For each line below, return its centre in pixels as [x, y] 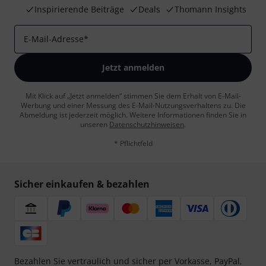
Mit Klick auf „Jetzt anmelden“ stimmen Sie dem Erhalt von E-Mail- [133, 96]
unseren [95, 124]
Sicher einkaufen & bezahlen [82, 184]
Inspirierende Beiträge [79, 9]
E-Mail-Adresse [54, 39]
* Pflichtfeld [133, 143]
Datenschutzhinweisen [147, 124]
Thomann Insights [210, 9]
